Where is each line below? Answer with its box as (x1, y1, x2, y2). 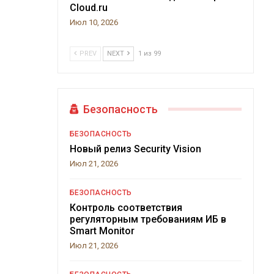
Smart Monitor (69, 224, 135, 237)
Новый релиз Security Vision (69, 143, 201, 155)
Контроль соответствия (69, 201, 182, 213)
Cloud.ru (69, 1, 108, 13)
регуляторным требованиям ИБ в (69, 213, 226, 225)
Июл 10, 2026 (69, 17, 118, 27)
